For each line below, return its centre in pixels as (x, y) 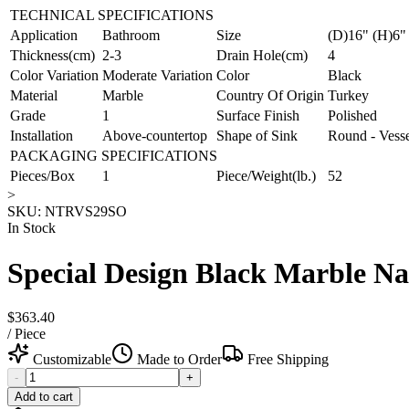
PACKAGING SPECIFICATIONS (114, 156)
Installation (42, 136)
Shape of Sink (257, 136)
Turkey (348, 96)
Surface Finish (258, 116)
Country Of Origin (270, 96)
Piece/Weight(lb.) (266, 176)
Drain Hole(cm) (262, 56)
